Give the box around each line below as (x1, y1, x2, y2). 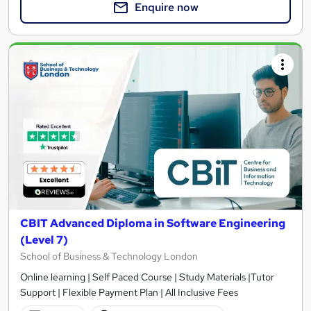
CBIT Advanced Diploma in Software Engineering (20, 216, 285, 230)
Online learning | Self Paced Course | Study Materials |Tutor (20, 271, 274, 283)
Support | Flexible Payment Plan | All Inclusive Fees (20, 286, 238, 299)
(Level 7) (20, 233, 68, 247)
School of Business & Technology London (20, 250, 198, 262)
